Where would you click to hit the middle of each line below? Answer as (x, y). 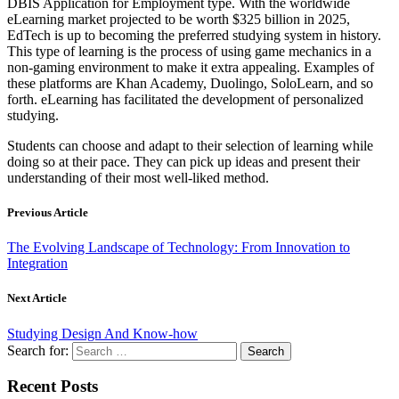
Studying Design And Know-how (102, 333)
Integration (37, 264)
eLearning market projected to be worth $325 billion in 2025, (179, 19)
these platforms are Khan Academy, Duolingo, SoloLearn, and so (190, 83)
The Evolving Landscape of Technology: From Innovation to (179, 248)
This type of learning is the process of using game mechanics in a (189, 51)
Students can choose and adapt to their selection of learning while (190, 145)
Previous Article (48, 213)
